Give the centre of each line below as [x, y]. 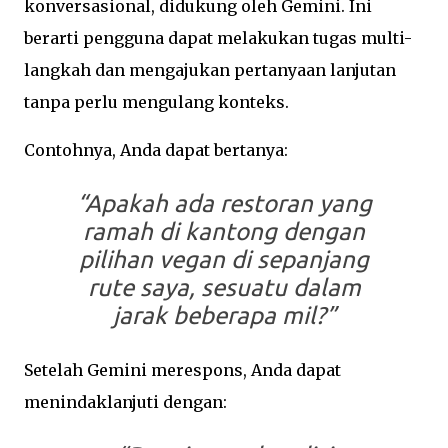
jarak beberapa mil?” [224, 316]
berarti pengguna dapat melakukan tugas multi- [218, 38]
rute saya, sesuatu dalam [224, 288]
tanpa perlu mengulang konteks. [156, 102]
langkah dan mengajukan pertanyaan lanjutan [210, 70]
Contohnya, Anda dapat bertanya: [156, 150]
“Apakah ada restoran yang [224, 204]
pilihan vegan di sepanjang [224, 260]
